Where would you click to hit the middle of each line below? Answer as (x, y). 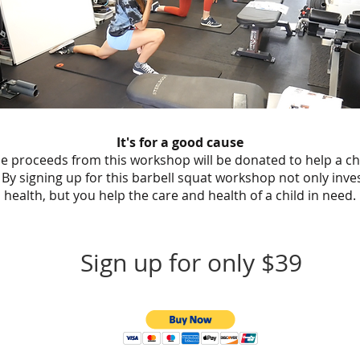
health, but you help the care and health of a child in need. (180, 195)
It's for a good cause (180, 142)
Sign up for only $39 (191, 263)
